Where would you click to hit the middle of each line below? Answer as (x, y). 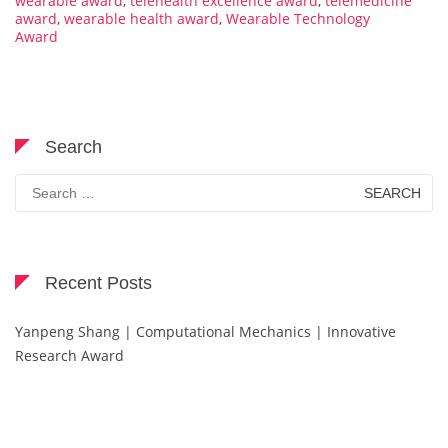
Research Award (69, 356)
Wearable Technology (298, 19)
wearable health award (141, 19)
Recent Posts (98, 283)
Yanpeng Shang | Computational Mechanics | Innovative (205, 332)
